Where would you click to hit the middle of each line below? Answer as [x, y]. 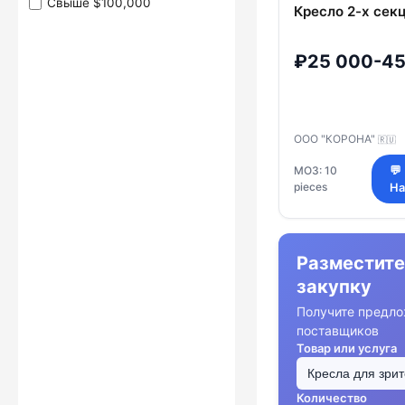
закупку [334, 286]
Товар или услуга [347, 348]
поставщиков [338, 330]
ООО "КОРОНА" [336, 138]
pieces [311, 186]
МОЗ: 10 [316, 170]
